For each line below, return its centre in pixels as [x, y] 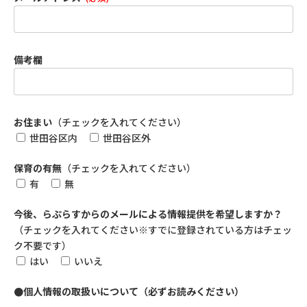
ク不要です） [42, 246]
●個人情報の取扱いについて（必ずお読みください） [128, 292]
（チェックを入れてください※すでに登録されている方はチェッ [152, 230]
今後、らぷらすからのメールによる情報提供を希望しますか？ [148, 214]
